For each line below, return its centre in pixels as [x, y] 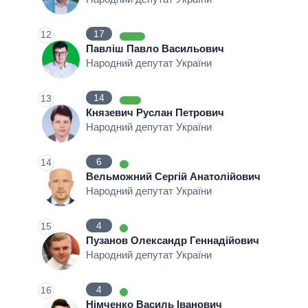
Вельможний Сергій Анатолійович [173, 177]
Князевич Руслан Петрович [155, 113]
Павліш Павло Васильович [155, 49]
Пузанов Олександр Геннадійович [173, 241]
